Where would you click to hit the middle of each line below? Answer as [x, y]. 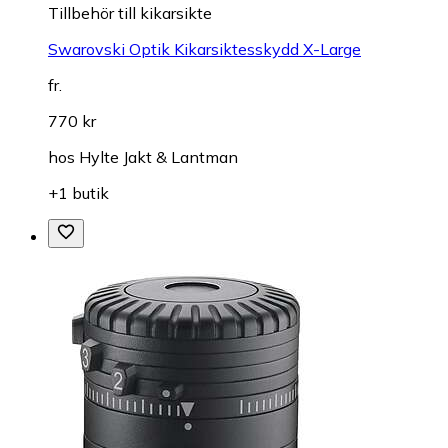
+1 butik [78, 193]
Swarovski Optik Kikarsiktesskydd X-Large [204, 49]
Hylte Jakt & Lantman [158, 157]
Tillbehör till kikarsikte [130, 13]
